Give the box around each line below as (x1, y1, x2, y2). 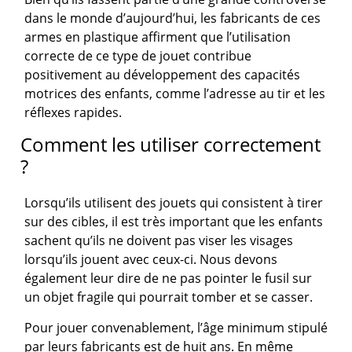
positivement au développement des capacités (24, 65, 301, 83)
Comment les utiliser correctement (20, 130, 321, 157)
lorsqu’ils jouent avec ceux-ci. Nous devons (24, 250, 278, 268)
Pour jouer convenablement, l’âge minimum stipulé (24, 318, 328, 336)
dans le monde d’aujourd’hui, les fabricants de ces (24, 9, 321, 27)
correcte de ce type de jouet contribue (24, 46, 252, 64)
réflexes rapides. (24, 103, 123, 121)
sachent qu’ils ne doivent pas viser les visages (24, 231, 294, 249)
